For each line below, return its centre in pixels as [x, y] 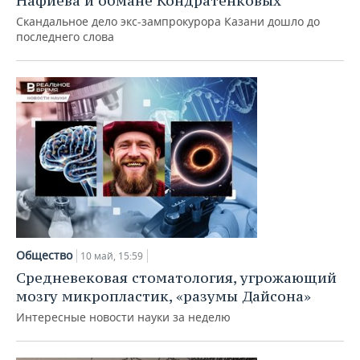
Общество [44, 255]
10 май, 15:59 [112, 256]
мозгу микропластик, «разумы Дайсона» [164, 296]
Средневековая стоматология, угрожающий [176, 278]
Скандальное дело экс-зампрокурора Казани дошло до [168, 21]
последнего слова [65, 37]
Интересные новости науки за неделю [123, 317]
